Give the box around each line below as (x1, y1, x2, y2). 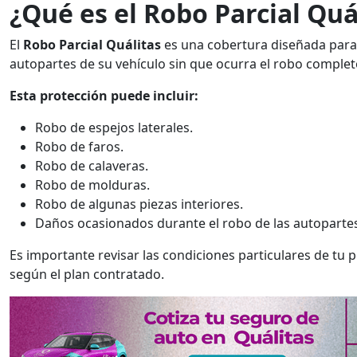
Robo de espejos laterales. (35, 119, 193, 136)
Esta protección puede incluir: (10, 87, 198, 104)
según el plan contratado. (10, 265, 164, 283)
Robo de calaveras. (35, 157, 148, 175)
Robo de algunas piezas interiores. (35, 195, 243, 213)
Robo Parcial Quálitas (23, 36, 161, 53)
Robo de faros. (35, 138, 124, 155)
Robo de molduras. (35, 176, 150, 194)
